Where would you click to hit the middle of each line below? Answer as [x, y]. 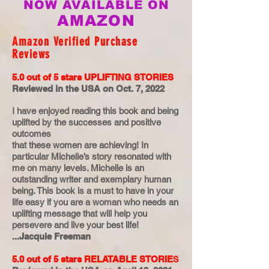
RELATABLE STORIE [128, 259]
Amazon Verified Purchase [75, 41]
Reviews [31, 54]
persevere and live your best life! [75, 225]
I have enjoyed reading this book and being [95, 111]
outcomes [32, 134]
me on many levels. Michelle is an [78, 168]
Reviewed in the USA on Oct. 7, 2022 [88, 89]
